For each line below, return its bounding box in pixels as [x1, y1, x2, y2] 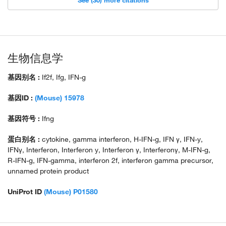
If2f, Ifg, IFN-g [42, 73, 86, 82]
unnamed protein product [8, 166, 89, 176]
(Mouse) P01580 [44, 187, 98, 197]
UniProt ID [8, 187, 42, 197]
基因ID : [8, 93, 35, 103]
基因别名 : [8, 73, 42, 82]
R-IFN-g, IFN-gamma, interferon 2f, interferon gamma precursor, [8, 156, 213, 165]
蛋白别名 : [8, 135, 40, 144]
